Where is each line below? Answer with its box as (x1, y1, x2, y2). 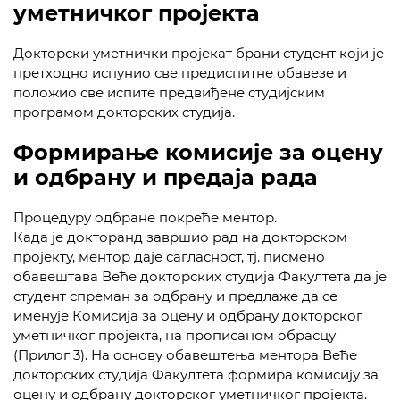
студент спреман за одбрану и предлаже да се (13, 287, 337, 304)
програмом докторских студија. (13, 104, 235, 121)
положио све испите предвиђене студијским (13, 84, 325, 101)
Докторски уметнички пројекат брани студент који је (13, 45, 384, 62)
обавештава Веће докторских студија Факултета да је (13, 268, 387, 285)
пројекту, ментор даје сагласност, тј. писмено (13, 248, 325, 265)
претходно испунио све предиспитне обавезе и (13, 64, 346, 81)
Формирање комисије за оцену (13, 139, 383, 165)
